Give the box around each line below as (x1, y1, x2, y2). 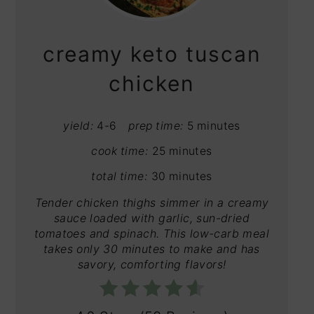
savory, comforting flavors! (77, 257, 226, 272)
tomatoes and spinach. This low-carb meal (34, 226, 269, 241)
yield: (63, 119, 94, 133)
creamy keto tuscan (42, 41, 261, 67)
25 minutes (151, 144, 212, 158)
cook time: (91, 144, 149, 158)
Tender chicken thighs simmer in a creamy (34, 196, 269, 210)
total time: (91, 170, 148, 184)
